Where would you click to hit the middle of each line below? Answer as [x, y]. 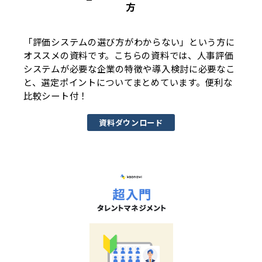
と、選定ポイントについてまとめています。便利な [128, 82]
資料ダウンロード [131, 123]
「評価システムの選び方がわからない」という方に [129, 42]
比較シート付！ [56, 96]
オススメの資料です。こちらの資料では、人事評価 [129, 55]
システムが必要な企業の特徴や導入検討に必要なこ [129, 69]
